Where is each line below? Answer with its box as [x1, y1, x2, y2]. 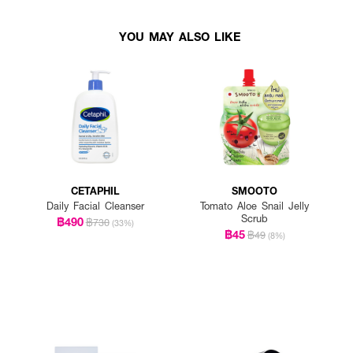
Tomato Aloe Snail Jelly [200, 199, 310, 213]
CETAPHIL [70, 183, 120, 198]
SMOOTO [232, 183, 278, 198]
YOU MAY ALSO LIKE [119, 28, 240, 44]
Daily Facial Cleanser [46, 199, 144, 213]
